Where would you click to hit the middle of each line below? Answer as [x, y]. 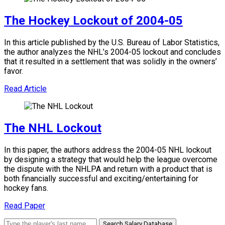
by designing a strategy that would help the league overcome [111, 159]
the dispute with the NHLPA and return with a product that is [108, 169]
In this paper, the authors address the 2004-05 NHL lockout [108, 150]
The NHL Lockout [53, 128]
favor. [14, 71]
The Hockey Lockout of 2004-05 [93, 20]
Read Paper [25, 205]
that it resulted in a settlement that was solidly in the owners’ [110, 61]
